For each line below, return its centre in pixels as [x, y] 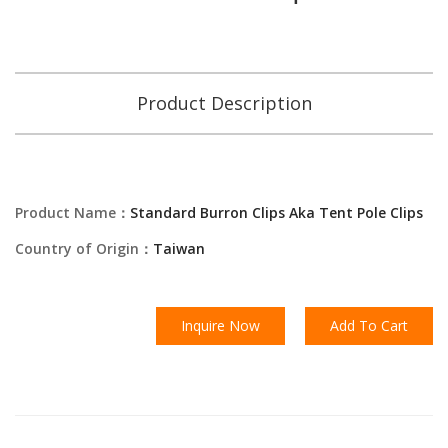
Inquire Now [220, 325]
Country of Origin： [84, 248]
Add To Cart [369, 325]
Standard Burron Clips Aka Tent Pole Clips [276, 212]
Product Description [224, 103]
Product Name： [72, 212]
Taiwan [179, 248]
